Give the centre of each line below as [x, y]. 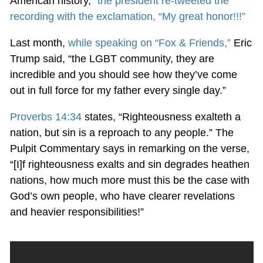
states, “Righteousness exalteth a [161, 117]
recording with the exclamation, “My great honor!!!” [127, 16]
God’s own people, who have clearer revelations [122, 196]
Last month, [39, 43]
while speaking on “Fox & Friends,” [149, 43]
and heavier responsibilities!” [77, 212]
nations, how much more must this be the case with [129, 180]
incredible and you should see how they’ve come [123, 74]
